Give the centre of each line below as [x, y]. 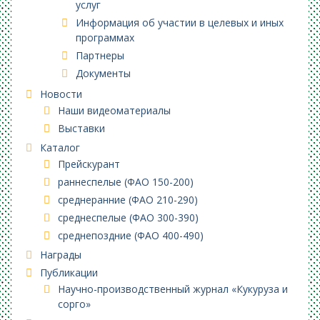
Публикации [69, 272]
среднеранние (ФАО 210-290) [127, 200]
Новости [61, 94]
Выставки [81, 128]
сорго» [74, 304]
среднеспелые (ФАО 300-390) [128, 217]
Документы [103, 73]
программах [105, 37]
